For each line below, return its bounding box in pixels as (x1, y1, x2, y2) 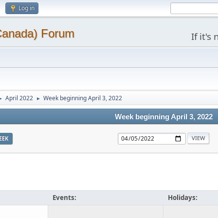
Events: (53, 193, 76, 202)
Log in (18, 4, 35, 12)
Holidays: (168, 193, 198, 202)
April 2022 (5, 94, 33, 102)
